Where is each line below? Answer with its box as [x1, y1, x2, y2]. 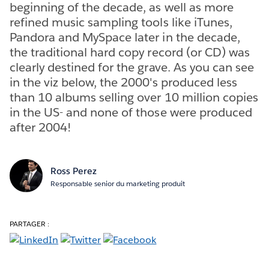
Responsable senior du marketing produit [50, 178, 185, 189]
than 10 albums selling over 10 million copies [10, 89, 258, 105]
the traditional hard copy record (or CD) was [10, 44, 250, 60]
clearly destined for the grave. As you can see [10, 59, 254, 75]
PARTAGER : [10, 218, 50, 229]
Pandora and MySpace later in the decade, [10, 29, 240, 45]
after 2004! [10, 119, 71, 135]
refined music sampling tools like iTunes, [10, 14, 232, 30]
